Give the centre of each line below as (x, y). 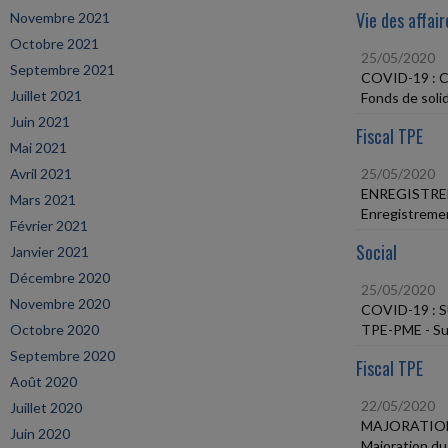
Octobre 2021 (54, 43)
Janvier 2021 (49, 251)
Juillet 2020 (46, 407)
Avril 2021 (41, 173)
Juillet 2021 (46, 95)
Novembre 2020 (60, 303)
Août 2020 (43, 381)
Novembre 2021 (60, 17)
